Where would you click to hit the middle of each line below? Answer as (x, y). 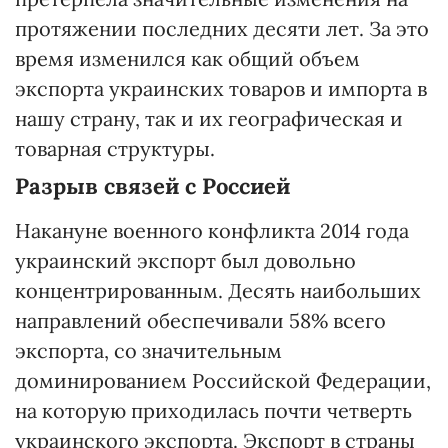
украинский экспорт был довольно (185, 260)
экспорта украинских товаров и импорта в (221, 88)
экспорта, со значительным (148, 350)
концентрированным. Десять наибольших (218, 290)
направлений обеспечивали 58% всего (200, 320)
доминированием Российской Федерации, (223, 380)
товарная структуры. (115, 148)
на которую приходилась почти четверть (213, 410)
